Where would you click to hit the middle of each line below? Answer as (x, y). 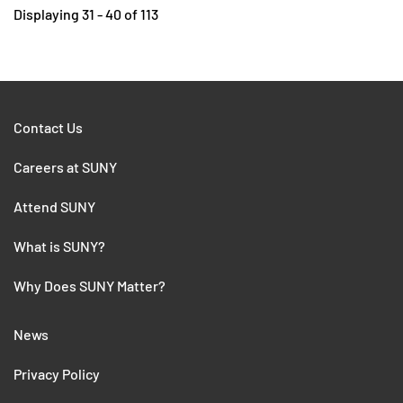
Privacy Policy (57, 373)
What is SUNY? (59, 246)
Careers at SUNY (65, 166)
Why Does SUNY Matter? (90, 285)
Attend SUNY (54, 206)
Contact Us (48, 127)
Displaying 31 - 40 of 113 (86, 13)
